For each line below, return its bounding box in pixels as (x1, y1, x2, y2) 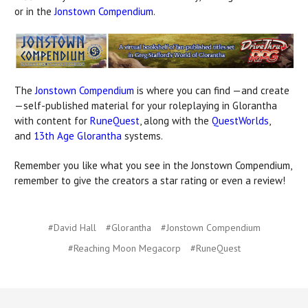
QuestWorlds (212, 113, 269, 127)
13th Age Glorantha (34, 129, 122, 142)
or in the (14, 4, 54, 18)
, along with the (140, 113, 209, 127)
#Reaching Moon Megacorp (67, 242, 181, 255)
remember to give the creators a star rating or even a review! (14, 173, 285, 187)
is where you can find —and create (137, 83, 289, 97)
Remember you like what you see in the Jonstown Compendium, (14, 158, 291, 172)
